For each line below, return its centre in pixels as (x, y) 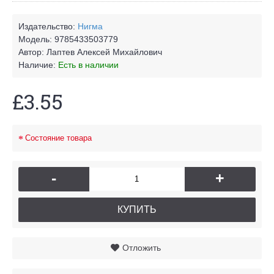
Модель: (36, 39)
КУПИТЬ (137, 209)
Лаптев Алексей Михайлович (104, 52)
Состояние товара (58, 138)
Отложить (141, 247)
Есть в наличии (88, 65)
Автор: (32, 52)
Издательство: (48, 26)
